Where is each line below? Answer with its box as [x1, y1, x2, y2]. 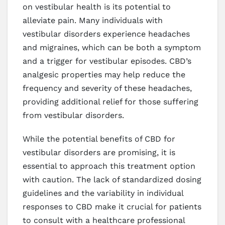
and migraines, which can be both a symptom [23, 43, 201, 53]
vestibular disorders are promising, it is [23, 148, 175, 158]
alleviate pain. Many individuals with [23, 16, 163, 26]
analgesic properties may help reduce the [23, 70, 185, 80]
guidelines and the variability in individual [23, 188, 183, 198]
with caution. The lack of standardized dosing [23, 175, 201, 185]
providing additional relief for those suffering [23, 97, 198, 107]
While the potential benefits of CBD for [23, 134, 175, 144]
